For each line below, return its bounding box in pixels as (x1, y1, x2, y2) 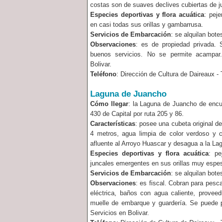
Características (90, 120, 135, 127)
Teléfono (90, 70, 116, 78)
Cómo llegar (90, 100, 128, 108)
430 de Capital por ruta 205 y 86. (90, 110, 184, 117)
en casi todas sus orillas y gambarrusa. (90, 21, 203, 28)
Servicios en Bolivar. (90, 209, 149, 217)
